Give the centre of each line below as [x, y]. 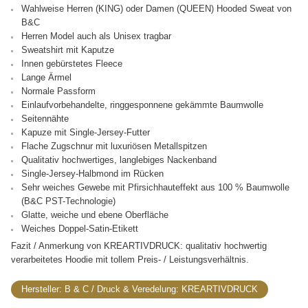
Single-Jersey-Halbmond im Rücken [92, 173]
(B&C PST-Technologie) [68, 201]
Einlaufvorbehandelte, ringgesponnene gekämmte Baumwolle [142, 104]
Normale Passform [58, 91]
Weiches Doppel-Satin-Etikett [80, 228]
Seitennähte [45, 118]
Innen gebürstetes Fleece [72, 63]
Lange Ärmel [46, 77]
